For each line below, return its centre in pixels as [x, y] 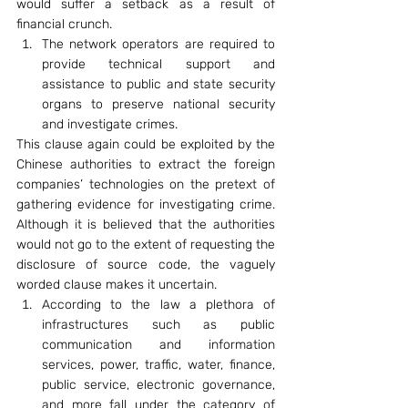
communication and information [158, 345]
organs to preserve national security [158, 104]
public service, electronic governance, [158, 385]
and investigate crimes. [110, 124]
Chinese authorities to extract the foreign [146, 164]
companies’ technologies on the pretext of [146, 184]
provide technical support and [158, 64]
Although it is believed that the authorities [146, 224]
